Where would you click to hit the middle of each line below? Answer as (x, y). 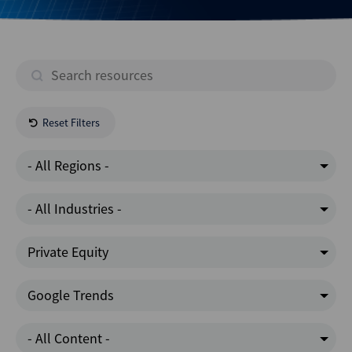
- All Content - (69, 338)
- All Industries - (75, 209)
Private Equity (68, 252)
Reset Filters (71, 123)
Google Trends (71, 295)
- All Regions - (68, 165)
